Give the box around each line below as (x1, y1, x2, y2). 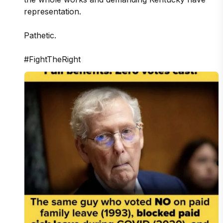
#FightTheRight (24, 54, 81, 64)
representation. (24, 6, 81, 16)
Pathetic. (24, 30, 56, 40)
